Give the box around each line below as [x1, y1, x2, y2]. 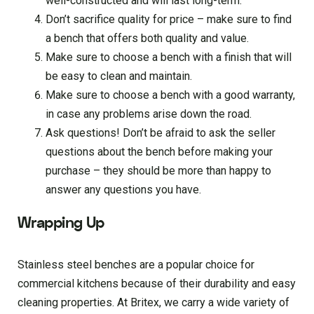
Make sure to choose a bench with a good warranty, [46, 88, 295, 102]
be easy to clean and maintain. [46, 69, 192, 83]
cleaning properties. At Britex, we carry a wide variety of [18, 296, 289, 310]
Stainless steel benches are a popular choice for [18, 258, 254, 272]
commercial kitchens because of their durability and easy [18, 277, 296, 291]
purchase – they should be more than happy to [46, 164, 271, 178]
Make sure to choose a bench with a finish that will [46, 50, 292, 64]
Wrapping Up [18, 212, 104, 234]
